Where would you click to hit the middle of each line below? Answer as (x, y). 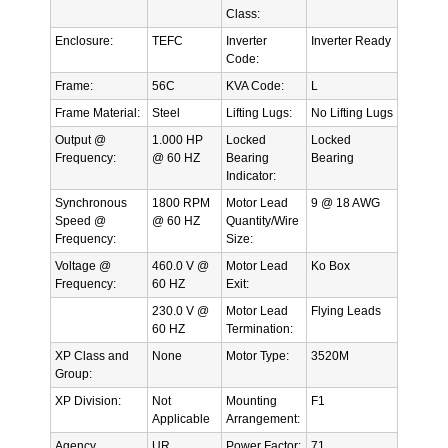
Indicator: (251, 175)
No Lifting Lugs (352, 112)
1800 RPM (181, 202)
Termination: (259, 328)
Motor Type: (257, 355)
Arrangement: (263, 418)
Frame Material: (97, 112)
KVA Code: (255, 85)
